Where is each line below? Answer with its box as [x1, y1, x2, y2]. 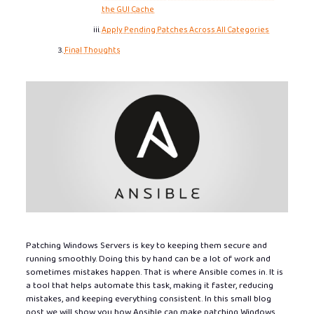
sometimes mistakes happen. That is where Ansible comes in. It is [25, 265, 283, 280]
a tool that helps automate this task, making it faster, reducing [25, 278, 273, 294]
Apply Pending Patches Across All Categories [102, 23, 270, 36]
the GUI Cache [102, 3, 155, 16]
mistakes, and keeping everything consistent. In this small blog [25, 292, 271, 307]
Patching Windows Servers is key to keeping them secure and [25, 238, 267, 254]
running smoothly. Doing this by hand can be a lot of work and [25, 252, 271, 267]
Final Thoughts [64, 43, 121, 57]
